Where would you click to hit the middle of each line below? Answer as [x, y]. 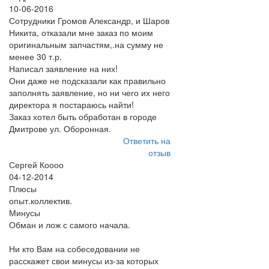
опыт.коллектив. [41, 201]
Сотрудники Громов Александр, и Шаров [89, 20]
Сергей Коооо [36, 165]
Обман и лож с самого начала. [70, 225]
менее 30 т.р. [35, 56]
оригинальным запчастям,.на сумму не [86, 44]
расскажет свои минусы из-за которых [84, 261]
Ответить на [147, 141]
